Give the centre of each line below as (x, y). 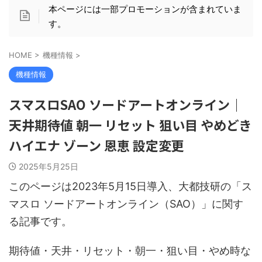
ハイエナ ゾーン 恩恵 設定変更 (96, 145)
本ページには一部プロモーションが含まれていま (145, 9)
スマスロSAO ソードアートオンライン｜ (126, 104)
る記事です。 (40, 221)
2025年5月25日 (49, 166)
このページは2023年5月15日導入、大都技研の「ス (130, 186)
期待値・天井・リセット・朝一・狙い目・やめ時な (130, 250)
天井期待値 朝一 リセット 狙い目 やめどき (130, 124)
